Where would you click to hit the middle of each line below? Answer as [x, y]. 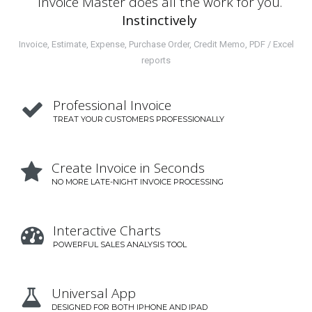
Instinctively [159, 20]
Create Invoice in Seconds [128, 168]
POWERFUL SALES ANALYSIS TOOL [120, 244]
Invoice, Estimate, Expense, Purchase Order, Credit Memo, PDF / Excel [156, 44]
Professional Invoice [112, 105]
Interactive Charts [107, 231]
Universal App [94, 293]
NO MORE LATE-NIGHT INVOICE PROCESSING [138, 182]
